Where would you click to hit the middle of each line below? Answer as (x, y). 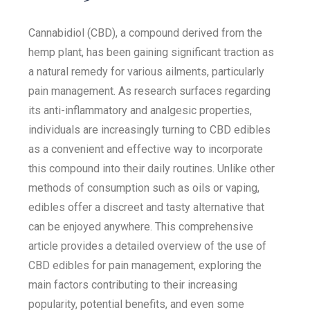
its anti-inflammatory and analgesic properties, (140, 110)
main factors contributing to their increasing (133, 285)
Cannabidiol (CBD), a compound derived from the (146, 33)
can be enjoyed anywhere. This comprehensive (141, 227)
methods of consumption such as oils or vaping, (144, 188)
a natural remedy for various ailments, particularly (147, 72)
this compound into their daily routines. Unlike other (152, 168)
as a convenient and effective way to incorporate (146, 149)
